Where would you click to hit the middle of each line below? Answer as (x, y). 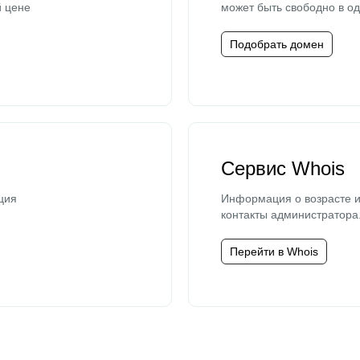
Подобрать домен (277, 44)
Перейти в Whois (274, 252)
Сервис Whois (283, 168)
